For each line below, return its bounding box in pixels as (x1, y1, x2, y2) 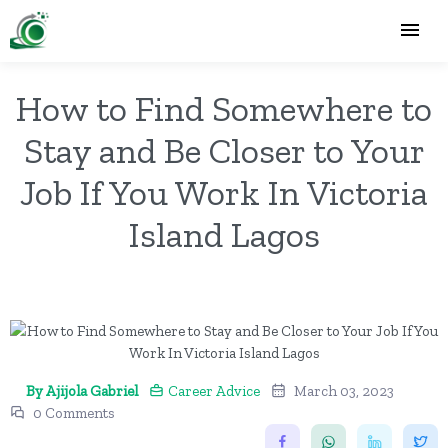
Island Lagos (128, 213, 320, 256)
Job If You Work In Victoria (20, 171, 428, 214)
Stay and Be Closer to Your (23, 129, 425, 172)
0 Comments (33, 404, 115, 422)
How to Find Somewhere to (16, 87, 432, 130)
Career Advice (168, 382, 260, 400)
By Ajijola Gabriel (26, 382, 138, 400)
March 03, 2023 (294, 382, 394, 400)
